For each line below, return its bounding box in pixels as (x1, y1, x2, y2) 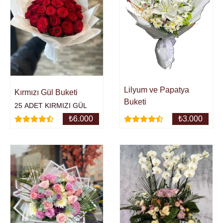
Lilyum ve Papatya (124, 86, 189, 95)
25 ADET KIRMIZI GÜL (14, 102, 87, 110)
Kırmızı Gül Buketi (14, 88, 78, 97)
